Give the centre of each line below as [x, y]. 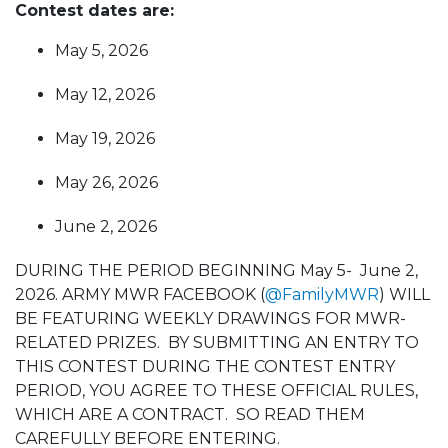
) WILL [404, 294]
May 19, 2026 [105, 138]
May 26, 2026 [106, 182]
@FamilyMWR [322, 294]
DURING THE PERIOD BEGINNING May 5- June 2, [216, 270]
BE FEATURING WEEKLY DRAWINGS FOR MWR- [210, 318]
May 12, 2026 [105, 94]
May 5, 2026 [101, 50]
